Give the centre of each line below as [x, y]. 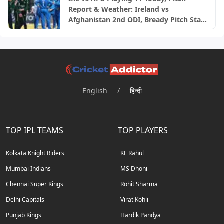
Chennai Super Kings [35, 184]
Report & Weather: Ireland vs [118, 9]
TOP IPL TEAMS [35, 131]
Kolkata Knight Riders [35, 153]
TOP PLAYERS [143, 131]
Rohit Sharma [139, 184]
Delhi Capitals [25, 200]
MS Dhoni [134, 169]
